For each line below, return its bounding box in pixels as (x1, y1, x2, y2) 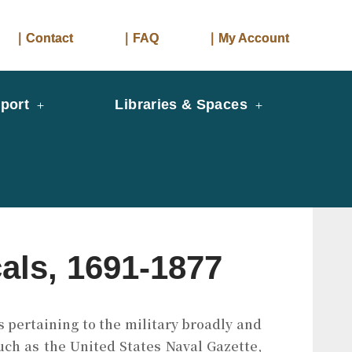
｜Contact (13, 31, 73, 45)
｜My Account (206, 31, 289, 45)
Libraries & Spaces (115, 97, 247, 112)
